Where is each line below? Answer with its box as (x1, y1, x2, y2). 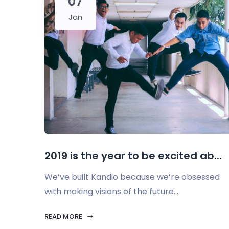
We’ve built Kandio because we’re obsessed (44, 171, 220, 183)
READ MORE (44, 212, 84, 221)
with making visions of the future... (44, 186, 178, 197)
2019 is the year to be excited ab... (44, 149, 222, 163)
